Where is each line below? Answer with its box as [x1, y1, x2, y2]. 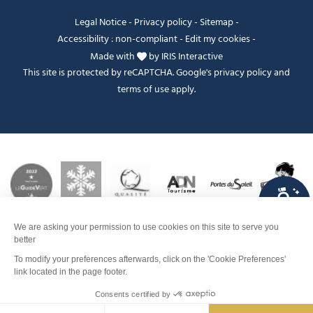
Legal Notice [74, 14, 126, 31]
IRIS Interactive [161, 48, 223, 65]
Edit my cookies [185, 31, 250, 48]
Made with [90, 48, 137, 65]
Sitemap [199, 14, 233, 31]
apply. [169, 82, 196, 99]
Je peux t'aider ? [86, 252, 156, 268]
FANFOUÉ [265, 203, 303, 218]
